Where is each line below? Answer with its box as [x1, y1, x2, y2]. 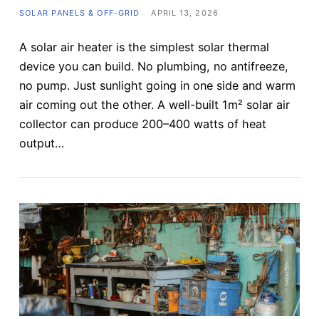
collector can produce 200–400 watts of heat [19, 116, 266, 131]
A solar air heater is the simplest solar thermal [19, 39, 269, 54]
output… [19, 135, 64, 150]
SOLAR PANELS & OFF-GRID [19, 7, 140, 18]
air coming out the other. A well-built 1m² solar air [19, 97, 290, 112]
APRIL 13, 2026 [151, 7, 219, 18]
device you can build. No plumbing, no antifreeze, [19, 58, 288, 73]
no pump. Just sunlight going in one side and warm [19, 78, 296, 93]
